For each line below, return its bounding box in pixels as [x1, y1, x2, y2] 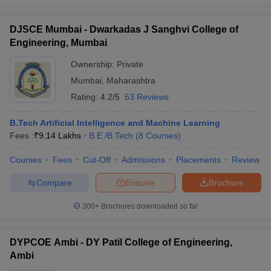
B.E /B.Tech [89, 131, 133, 140]
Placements [176, 155, 221, 165]
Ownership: [71, 59, 117, 69]
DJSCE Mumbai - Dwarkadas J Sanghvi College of [10, 24, 238, 34]
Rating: [71, 92, 100, 102]
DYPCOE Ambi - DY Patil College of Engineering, [10, 237, 232, 247]
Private [117, 59, 143, 69]
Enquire [125, 177, 155, 188]
